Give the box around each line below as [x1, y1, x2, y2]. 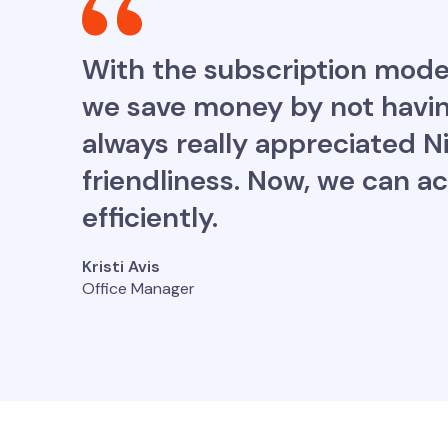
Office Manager [82, 278, 195, 299]
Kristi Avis [82, 256, 160, 277]
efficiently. [82, 199, 218, 236]
